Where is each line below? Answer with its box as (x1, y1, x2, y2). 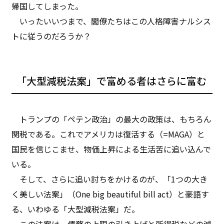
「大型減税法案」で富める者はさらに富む (16, 73, 207, 88)
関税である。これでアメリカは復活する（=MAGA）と (11, 127, 205, 140)
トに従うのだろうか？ (11, 29, 91, 42)
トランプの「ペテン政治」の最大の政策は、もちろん (11, 112, 212, 125)
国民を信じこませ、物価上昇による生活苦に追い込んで (11, 142, 211, 155)
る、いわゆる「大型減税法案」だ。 (11, 202, 140, 215)
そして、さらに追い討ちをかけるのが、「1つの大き (11, 172, 208, 185)
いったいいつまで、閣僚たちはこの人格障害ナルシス (11, 14, 211, 27)
